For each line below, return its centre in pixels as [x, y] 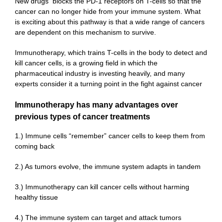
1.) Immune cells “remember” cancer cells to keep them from [110, 136]
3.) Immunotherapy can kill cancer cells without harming [102, 187]
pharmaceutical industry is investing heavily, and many [100, 74]
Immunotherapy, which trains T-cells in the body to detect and [111, 53]
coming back [35, 146]
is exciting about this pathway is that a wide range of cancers [110, 22]
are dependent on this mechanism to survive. [85, 32]
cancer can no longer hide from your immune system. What [108, 12]
